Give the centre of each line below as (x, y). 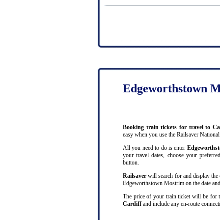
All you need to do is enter (155, 148)
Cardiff (132, 204)
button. (131, 163)
